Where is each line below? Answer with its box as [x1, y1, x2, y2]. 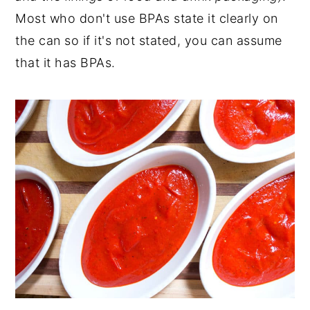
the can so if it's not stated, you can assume [15, 33, 282, 48]
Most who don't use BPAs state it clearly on [15, 10, 278, 26]
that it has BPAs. [15, 55, 116, 70]
